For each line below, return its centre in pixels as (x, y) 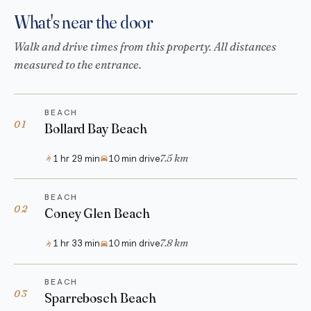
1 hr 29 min (76, 158)
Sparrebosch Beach (100, 299)
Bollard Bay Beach (96, 128)
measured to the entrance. (78, 65)
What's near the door (84, 23)
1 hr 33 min (76, 244)
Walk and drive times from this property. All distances (145, 47)
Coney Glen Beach (97, 214)
